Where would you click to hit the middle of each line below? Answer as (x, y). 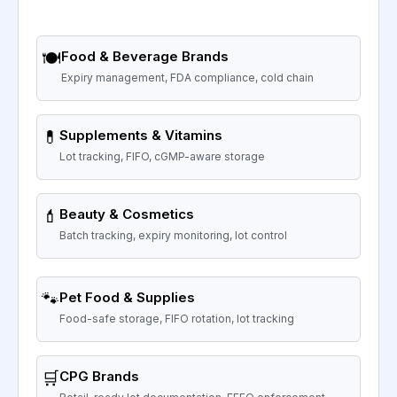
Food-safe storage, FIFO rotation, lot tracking (177, 319)
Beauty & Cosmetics (127, 214)
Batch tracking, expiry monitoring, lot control (173, 236)
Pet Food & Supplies (127, 298)
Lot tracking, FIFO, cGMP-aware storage (162, 157)
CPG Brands (99, 377)
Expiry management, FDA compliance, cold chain (187, 78)
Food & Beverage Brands (145, 57)
